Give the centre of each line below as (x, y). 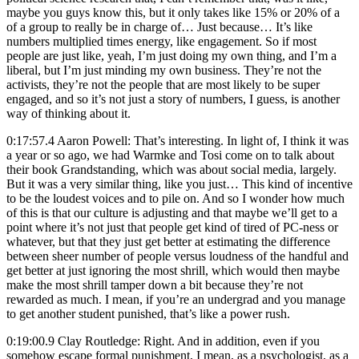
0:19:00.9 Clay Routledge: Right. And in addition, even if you (163, 341)
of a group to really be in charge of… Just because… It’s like (159, 26)
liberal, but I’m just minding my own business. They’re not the (164, 70)
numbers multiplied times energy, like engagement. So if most (161, 41)
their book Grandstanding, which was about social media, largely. (171, 169)
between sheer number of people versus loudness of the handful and (177, 256)
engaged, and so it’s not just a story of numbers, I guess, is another (173, 99)
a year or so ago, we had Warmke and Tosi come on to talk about (170, 155)
